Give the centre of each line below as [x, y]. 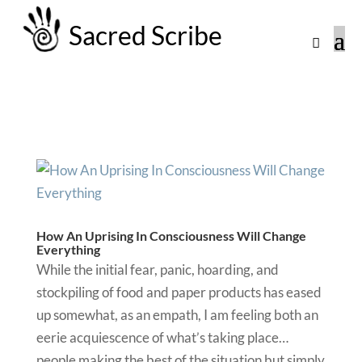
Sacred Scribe [146, 35]
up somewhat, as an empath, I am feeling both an [177, 315]
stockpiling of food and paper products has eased [179, 293]
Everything [68, 249]
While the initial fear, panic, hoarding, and [157, 270]
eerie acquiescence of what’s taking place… [162, 338]
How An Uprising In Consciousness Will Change [171, 236]
